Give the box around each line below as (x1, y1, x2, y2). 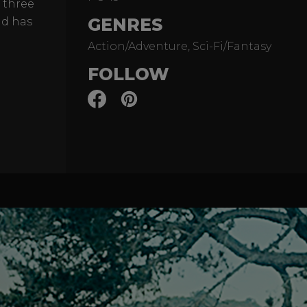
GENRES (88, 14, 162, 35)
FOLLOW (88, 64, 169, 84)
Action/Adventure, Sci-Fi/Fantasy (88, 40, 271, 53)
